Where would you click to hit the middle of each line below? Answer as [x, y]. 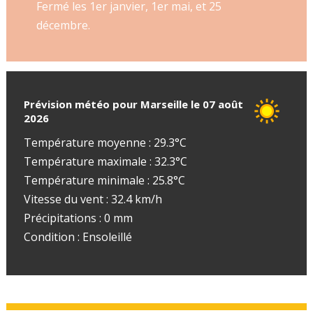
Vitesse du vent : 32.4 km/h [93, 199]
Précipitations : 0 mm [78, 218]
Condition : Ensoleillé [78, 236]
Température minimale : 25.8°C [104, 180]
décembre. [63, 26]
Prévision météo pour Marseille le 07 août [133, 104]
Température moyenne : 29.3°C [105, 142]
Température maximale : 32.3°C [105, 161]
